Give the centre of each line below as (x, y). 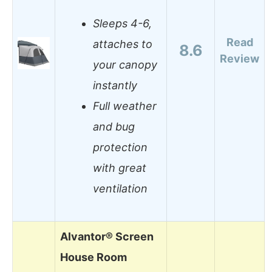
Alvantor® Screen (107, 236)
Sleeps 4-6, (122, 24)
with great (120, 168)
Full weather (125, 106)
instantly (115, 86)
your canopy (125, 65)
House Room (93, 257)
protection (120, 148)
